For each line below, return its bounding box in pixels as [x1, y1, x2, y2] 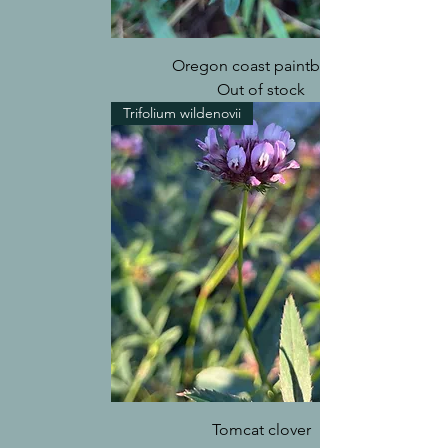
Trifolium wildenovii [123, 104, 241, 123]
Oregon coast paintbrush [172, 56, 350, 76]
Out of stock [217, 80, 305, 100]
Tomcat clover [211, 420, 311, 440]
